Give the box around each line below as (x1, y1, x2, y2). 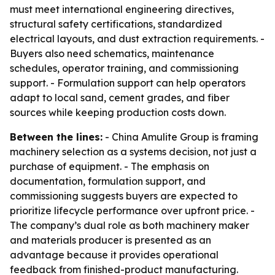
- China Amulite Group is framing (103, 131, 258, 143)
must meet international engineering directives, (10, 3, 234, 15)
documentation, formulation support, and (10, 175, 206, 187)
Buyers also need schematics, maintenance (10, 47, 214, 60)
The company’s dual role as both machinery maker (10, 219, 249, 231)
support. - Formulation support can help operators (10, 77, 246, 89)
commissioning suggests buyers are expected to (10, 190, 238, 202)
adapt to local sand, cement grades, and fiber (10, 91, 230, 104)
